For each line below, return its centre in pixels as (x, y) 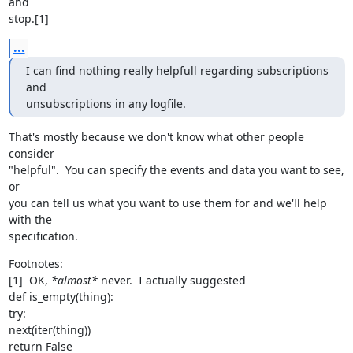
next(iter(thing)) (49, 330)
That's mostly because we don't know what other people (156, 137)
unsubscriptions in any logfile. (106, 104)
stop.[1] (28, 19)
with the (30, 219)
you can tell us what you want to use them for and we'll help (167, 203)
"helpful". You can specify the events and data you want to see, (176, 170)
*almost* (74, 280)
